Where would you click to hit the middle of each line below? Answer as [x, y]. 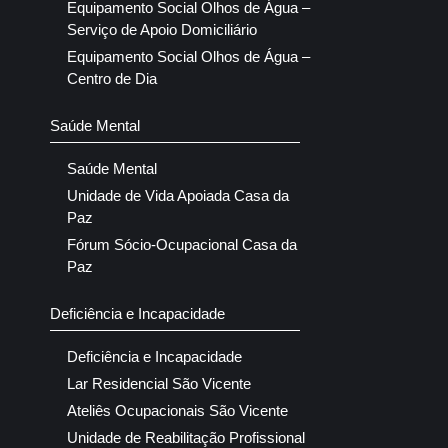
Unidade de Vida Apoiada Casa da [178, 196]
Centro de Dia [112, 79]
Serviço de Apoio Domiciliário [162, 30]
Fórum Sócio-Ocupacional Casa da [182, 245]
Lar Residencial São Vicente [159, 384]
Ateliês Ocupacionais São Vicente [177, 411]
